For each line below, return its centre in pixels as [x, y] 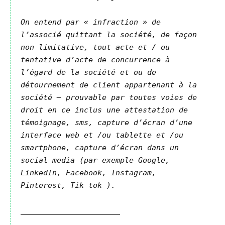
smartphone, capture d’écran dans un [100, 148]
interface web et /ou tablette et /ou [102, 135]
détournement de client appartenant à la [109, 85]
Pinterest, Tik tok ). [68, 185]
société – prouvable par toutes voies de [109, 97]
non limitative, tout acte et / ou [95, 47]
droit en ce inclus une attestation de [104, 110]
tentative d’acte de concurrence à [95, 60]
